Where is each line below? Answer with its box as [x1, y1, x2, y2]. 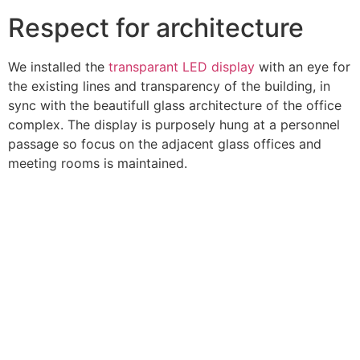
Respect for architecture [8, 12, 304, 44]
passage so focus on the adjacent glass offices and [8, 136, 321, 153]
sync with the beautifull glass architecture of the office [8, 97, 342, 114]
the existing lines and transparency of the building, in [8, 78, 330, 95]
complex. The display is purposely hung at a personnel [8, 117, 340, 133]
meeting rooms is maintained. [8, 155, 187, 172]
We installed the [8, 59, 108, 76]
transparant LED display [108, 59, 255, 76]
